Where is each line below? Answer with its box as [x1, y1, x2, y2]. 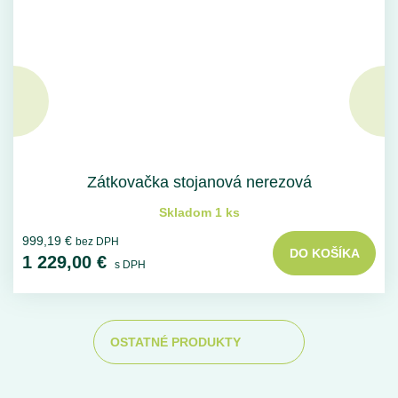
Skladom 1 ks [158, 205, 240, 219]
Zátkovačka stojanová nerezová [86, 173, 312, 191]
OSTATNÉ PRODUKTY [109, 335, 241, 349]
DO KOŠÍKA [289, 246, 360, 260]
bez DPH [76, 235, 119, 248]
